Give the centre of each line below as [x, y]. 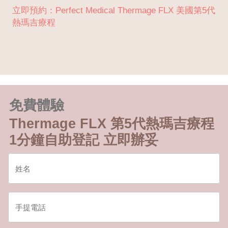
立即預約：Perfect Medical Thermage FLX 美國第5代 [114, 11]
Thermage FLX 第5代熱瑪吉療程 [112, 124]
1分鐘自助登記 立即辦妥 [84, 140]
